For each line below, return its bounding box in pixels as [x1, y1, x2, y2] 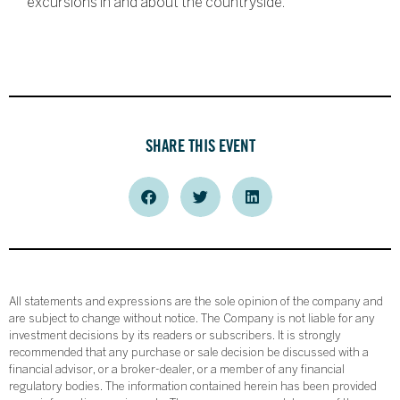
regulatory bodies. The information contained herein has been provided [9, 382, 377, 394]
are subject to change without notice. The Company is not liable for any [9, 314, 375, 326]
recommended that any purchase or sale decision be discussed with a [9, 348, 369, 360]
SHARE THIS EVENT [145, 135, 255, 157]
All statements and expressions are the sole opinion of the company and [9, 297, 383, 309]
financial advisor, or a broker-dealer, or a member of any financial [9, 365, 345, 377]
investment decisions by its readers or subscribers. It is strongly [9, 331, 341, 343]
